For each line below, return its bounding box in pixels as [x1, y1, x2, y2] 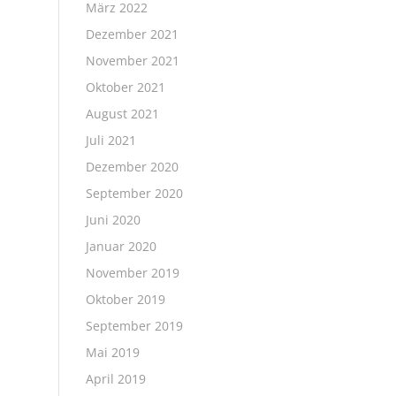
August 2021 [85, 105, 159, 122]
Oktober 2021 [85, 79, 165, 95]
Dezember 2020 [85, 158, 179, 175]
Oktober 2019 [85, 291, 165, 308]
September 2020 [85, 185, 183, 202]
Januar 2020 [85, 238, 156, 255]
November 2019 [85, 264, 179, 281]
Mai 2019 [85, 344, 140, 361]
